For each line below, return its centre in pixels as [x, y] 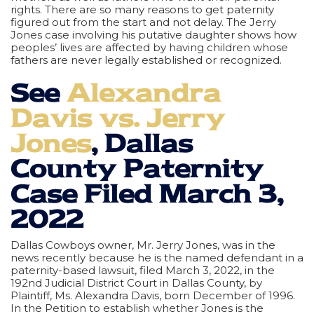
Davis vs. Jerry [118, 118]
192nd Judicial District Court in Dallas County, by [136, 282]
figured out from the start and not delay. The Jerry [143, 22]
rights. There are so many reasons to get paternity [142, 9]
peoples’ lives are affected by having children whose [149, 47]
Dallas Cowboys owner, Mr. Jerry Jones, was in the [143, 245]
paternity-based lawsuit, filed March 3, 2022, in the [143, 270]
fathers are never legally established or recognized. [146, 60]
